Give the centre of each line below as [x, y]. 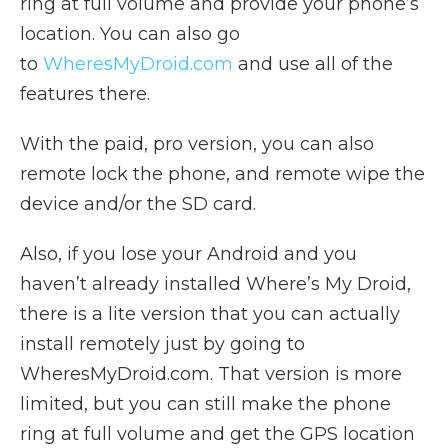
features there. [85, 93]
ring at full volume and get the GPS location [217, 433]
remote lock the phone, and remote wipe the [222, 173]
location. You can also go [130, 33]
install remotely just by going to [162, 343]
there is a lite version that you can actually [210, 313]
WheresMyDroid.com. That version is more [211, 373]
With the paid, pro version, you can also [197, 143]
